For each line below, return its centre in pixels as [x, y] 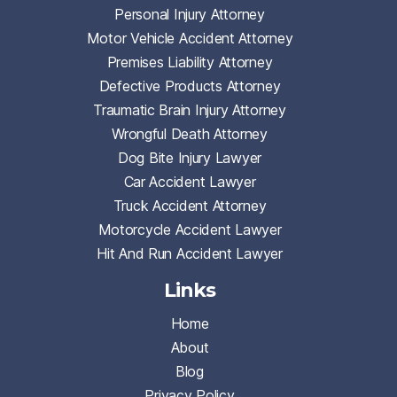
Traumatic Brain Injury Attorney [190, 109]
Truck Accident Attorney [190, 205]
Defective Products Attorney [190, 86]
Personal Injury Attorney [190, 14]
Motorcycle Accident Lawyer [190, 229]
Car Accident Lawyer [190, 181]
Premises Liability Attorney [190, 62]
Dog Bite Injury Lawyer [190, 157]
